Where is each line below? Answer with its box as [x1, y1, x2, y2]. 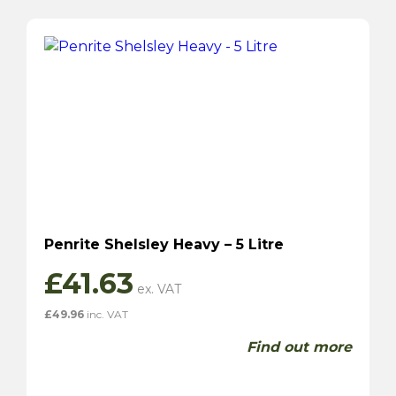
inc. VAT [84, 307, 128, 321]
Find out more [247, 338, 352, 355]
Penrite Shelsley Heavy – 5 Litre [44, 235, 284, 253]
